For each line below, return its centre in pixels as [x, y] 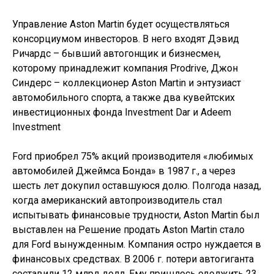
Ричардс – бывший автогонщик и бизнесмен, [117, 54]
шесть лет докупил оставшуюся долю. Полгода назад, [137, 186]
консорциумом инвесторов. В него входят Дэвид [126, 39]
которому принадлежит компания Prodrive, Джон [125, 68]
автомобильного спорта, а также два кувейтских [124, 98]
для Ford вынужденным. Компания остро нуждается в [137, 244]
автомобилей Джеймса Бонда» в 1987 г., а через [124, 171]
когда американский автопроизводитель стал [117, 200]
